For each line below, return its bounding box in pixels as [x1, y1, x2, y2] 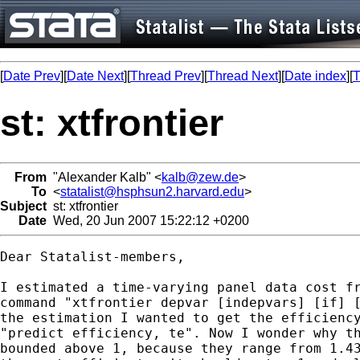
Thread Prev [130, 69, 201, 83]
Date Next [67, 69, 124, 83]
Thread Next [207, 69, 278, 83]
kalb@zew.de [162, 170, 239, 184]
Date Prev [3, 69, 60, 83]
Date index [284, 69, 346, 83]
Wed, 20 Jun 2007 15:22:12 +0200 [47, 213, 249, 227]
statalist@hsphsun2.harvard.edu [60, 184, 244, 198]
